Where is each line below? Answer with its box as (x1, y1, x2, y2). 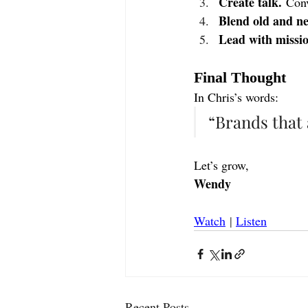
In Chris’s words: (194, 89, 278, 106)
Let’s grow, (194, 157, 249, 174)
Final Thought (194, 69, 286, 87)
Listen (236, 212, 267, 230)
